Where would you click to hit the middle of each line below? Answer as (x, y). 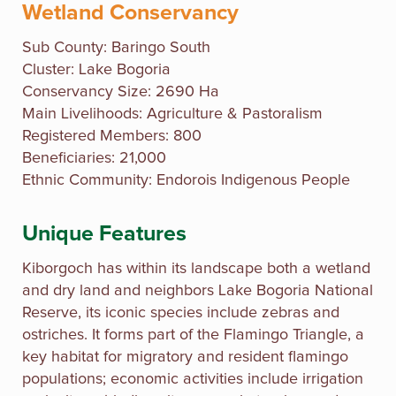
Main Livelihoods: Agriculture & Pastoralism (172, 114)
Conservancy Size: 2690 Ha (121, 91)
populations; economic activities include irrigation (193, 379)
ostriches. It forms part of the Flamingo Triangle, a (193, 335)
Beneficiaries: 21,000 (94, 158)
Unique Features (104, 233)
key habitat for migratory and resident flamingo (185, 357)
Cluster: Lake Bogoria (96, 69)
